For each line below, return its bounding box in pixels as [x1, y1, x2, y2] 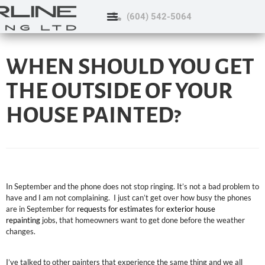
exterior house [166, 204, 215, 214]
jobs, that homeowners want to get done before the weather [40, 215, 245, 225]
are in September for [6, 204, 77, 214]
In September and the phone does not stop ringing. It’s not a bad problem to [6, 182, 259, 191]
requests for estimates [77, 204, 153, 214]
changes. [6, 227, 35, 236]
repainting [6, 215, 40, 225]
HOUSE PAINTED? [6, 103, 181, 127]
